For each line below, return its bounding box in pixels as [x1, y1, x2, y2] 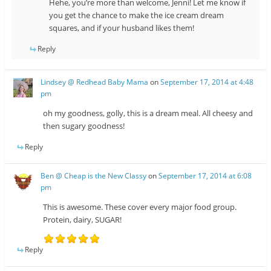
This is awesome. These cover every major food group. [43, 201, 237, 213]
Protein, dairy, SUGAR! [43, 214, 122, 226]
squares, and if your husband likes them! [48, 22, 194, 34]
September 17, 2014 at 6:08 [158, 171, 252, 181]
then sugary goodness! [43, 120, 125, 132]
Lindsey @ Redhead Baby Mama [41, 77, 149, 88]
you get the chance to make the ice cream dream [48, 10, 224, 21]
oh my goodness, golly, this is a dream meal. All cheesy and [43, 108, 253, 119]
